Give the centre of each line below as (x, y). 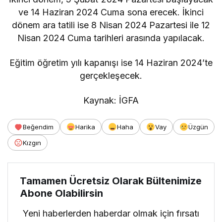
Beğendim (38, 127)
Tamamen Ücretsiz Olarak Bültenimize (111, 181)
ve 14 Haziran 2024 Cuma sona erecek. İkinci (111, 12)
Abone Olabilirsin (61, 193)
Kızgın (32, 142)
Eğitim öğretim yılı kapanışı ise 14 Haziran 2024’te (111, 62)
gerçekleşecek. (111, 75)
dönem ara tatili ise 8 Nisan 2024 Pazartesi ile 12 (111, 25)
